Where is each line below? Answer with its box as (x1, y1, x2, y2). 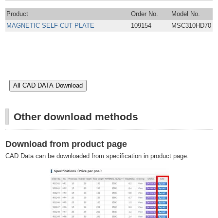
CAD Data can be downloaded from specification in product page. (5, 152, 189, 160)
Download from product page (5, 139, 127, 149)
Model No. (171, 10, 200, 18)
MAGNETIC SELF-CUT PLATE (6, 22, 95, 30)
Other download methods (14, 111, 139, 123)
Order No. (131, 10, 159, 18)
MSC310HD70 (171, 22, 212, 30)
